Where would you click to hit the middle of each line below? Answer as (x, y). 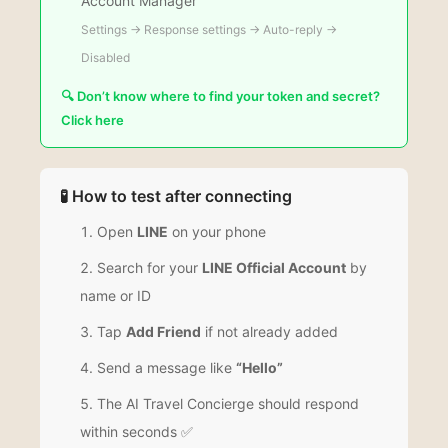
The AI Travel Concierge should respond (228, 403)
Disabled (105, 57)
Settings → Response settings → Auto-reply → (209, 29)
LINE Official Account (274, 267)
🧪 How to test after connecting (176, 196)
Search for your (149, 267)
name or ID (115, 295)
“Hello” (259, 367)
